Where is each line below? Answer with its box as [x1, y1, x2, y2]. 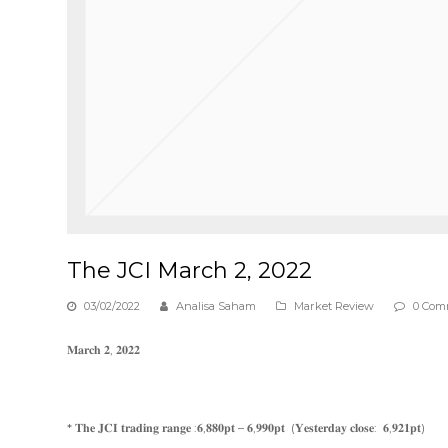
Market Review [294, 298, 375, 313]
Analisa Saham [176, 298, 257, 313]
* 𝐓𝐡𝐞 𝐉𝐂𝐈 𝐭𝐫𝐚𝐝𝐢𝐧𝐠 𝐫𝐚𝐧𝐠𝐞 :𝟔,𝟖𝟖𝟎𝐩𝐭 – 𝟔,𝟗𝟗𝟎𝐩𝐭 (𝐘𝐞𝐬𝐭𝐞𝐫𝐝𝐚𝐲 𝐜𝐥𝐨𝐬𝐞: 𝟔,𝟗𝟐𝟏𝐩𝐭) [67, 419, 426, 435]
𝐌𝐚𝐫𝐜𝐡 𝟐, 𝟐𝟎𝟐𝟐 [67, 341, 141, 357]
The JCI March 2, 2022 [67, 256, 313, 284]
